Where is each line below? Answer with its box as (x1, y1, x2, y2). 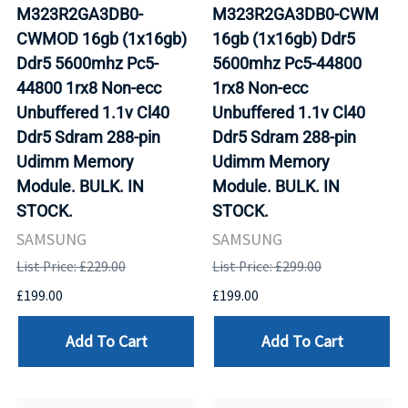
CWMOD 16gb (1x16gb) (16, 28, 187, 48)
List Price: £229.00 (16, 257, 126, 275)
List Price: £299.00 (212, 257, 321, 275)
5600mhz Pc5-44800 (212, 53, 362, 73)
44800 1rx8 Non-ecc (16, 77, 161, 97)
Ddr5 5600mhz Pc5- (16, 53, 158, 73)
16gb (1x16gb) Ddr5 (212, 28, 355, 48)
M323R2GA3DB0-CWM (212, 4, 379, 24)
